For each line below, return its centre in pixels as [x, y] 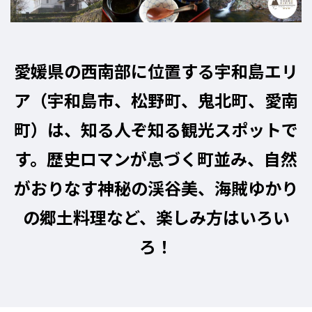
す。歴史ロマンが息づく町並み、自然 [156, 159]
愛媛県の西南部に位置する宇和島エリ [156, 71]
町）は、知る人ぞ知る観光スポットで [156, 130]
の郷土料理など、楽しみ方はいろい [156, 217]
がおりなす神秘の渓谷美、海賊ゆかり [156, 188]
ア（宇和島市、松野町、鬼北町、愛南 [156, 100]
